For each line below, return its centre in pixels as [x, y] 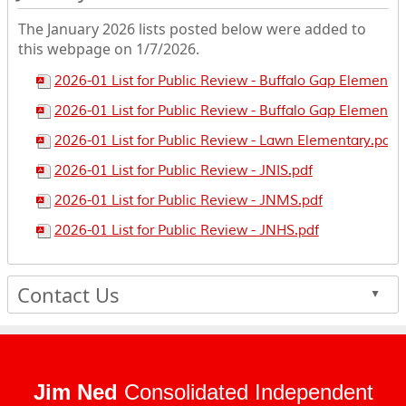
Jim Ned [78, 391]
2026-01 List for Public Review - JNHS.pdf [186, 230]
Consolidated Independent [248, 391]
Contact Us [68, 294]
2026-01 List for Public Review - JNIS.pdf [183, 170]
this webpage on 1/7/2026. [108, 48]
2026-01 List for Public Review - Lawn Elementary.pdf [224, 140]
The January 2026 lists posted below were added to [192, 29]
